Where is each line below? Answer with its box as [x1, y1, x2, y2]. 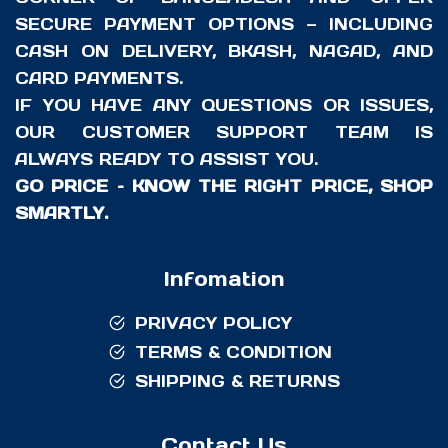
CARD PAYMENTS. [15, 68, 183, 89]
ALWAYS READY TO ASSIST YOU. [15, 149, 318, 170]
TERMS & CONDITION [134, 342, 332, 363]
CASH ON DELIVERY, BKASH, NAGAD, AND [15, 41, 433, 62]
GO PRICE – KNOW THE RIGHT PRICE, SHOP [15, 176, 433, 197]
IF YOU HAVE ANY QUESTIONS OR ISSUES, [15, 95, 433, 116]
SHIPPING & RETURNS [134, 371, 340, 392]
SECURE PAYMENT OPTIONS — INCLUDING [15, 14, 433, 35]
